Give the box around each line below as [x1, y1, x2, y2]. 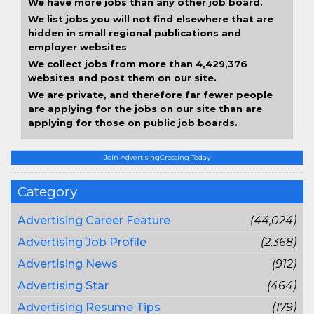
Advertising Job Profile [18, 235, 146, 249]
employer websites [28, 41, 127, 53]
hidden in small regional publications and [28, 27, 241, 39]
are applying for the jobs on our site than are [28, 103, 262, 114]
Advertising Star [18, 279, 109, 292]
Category [18, 184, 77, 200]
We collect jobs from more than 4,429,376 [28, 58, 247, 69]
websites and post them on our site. [28, 72, 217, 83]
